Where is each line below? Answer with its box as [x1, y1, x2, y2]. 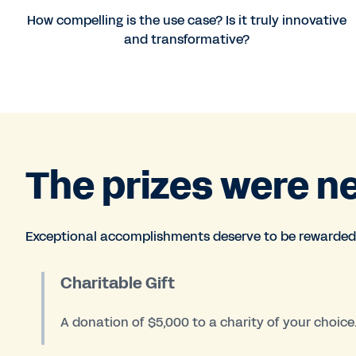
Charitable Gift [60, 272, 176, 295]
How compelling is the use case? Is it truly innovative [26, 11, 346, 30]
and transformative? [123, 30, 250, 49]
